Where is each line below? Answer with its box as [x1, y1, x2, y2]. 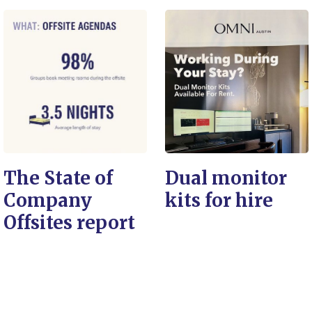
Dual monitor [165, 166, 287, 189]
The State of [3, 166, 113, 189]
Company [3, 189, 92, 212]
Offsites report [3, 211, 135, 234]
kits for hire [165, 189, 273, 212]
